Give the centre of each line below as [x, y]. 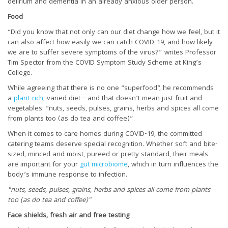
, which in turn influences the [173, 165]
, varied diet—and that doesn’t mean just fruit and [123, 98]
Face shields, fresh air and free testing [68, 216]
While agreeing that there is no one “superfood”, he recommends [111, 88]
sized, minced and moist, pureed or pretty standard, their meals [108, 154]
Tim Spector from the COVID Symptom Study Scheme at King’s [105, 63]
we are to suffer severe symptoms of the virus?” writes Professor [112, 53]
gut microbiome [104, 165]
